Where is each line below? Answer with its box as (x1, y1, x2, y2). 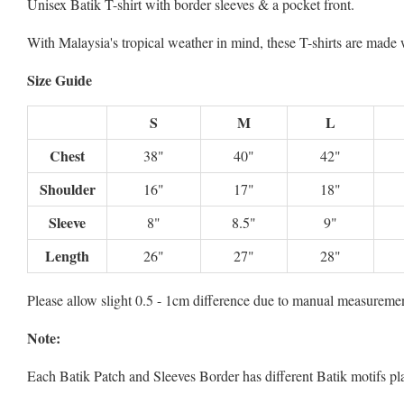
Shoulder (39, 179, 96, 200)
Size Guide (27, 69, 92, 91)
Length (45, 245, 89, 267)
